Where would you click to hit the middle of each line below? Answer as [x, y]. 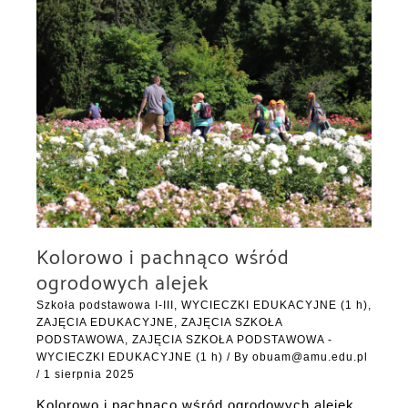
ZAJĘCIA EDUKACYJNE [105, 323]
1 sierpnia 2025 [89, 375]
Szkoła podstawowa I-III [105, 306]
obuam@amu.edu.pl [310, 357]
